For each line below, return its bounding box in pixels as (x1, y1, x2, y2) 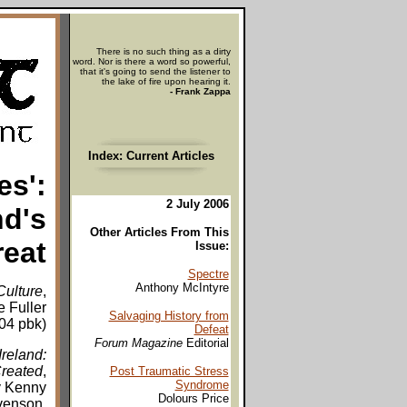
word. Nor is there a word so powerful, (72, 56, 231, 66)
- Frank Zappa (169, 86, 231, 96)
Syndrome (174, 378, 229, 392)
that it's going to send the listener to (79, 66, 231, 76)
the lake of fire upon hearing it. (101, 76, 231, 86)
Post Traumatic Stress (109, 364, 229, 378)
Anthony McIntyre (134, 281, 229, 294)
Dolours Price (157, 392, 229, 405)
